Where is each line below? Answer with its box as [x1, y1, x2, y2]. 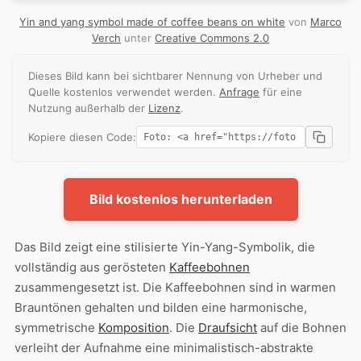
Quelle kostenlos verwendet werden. [28, 85, 219, 98]
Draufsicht [198, 319, 257, 335]
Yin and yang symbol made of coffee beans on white [19, 15, 285, 28]
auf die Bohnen [257, 319, 346, 335]
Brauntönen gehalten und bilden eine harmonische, [15, 299, 307, 315]
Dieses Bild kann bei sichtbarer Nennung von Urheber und [28, 68, 322, 82]
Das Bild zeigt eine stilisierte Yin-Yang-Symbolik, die [15, 239, 315, 255]
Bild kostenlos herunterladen [89, 190, 272, 207]
